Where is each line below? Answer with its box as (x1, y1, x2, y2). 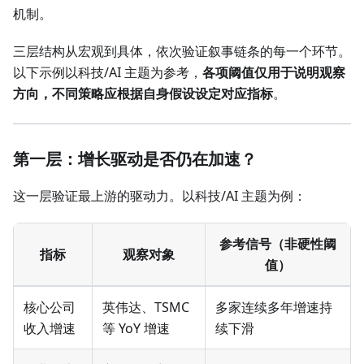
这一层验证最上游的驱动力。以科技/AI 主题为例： (13, 187, 306, 206)
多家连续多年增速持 (215, 298, 332, 317)
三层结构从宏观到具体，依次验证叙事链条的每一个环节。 (13, 42, 351, 61)
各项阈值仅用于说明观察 (202, 63, 345, 82)
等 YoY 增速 (102, 319, 170, 338)
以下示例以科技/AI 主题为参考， (13, 63, 202, 82)
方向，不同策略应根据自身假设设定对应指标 (13, 84, 273, 103)
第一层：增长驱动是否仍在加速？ (13, 148, 257, 171)
